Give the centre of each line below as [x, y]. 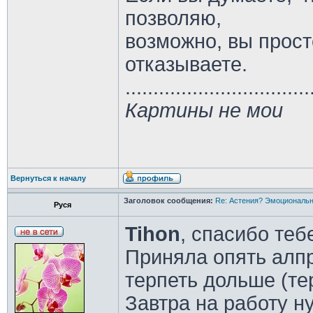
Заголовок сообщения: [168, 201]
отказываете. [186, 64]
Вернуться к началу [48, 178]
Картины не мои [204, 110]
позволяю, [173, 18]
